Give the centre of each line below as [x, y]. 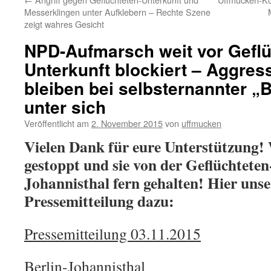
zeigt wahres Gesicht [64, 24]
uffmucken [201, 123]
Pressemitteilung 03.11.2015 [113, 233]
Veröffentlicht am [57, 123]
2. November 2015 [127, 123]
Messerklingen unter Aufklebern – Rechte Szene [117, 12]
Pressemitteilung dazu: [99, 201]
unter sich [65, 107]
